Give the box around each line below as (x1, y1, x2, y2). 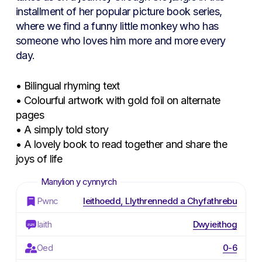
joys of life (15, 153, 63, 166)
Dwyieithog (192, 219, 237, 230)
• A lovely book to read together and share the (15, 138, 227, 151)
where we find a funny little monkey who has (15, 20, 219, 33)
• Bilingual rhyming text (15, 80, 120, 92)
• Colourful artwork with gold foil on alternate (15, 94, 220, 107)
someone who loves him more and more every (15, 35, 226, 47)
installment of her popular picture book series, (15, 5, 222, 18)
